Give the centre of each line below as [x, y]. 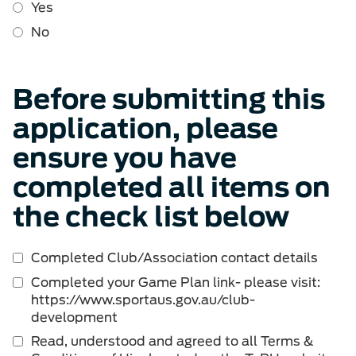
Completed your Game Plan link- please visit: [176, 282]
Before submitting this [169, 99]
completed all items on [172, 187]
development [74, 317]
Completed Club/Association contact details [174, 257]
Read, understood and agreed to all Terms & [172, 341]
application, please [145, 128]
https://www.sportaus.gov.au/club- [143, 300]
